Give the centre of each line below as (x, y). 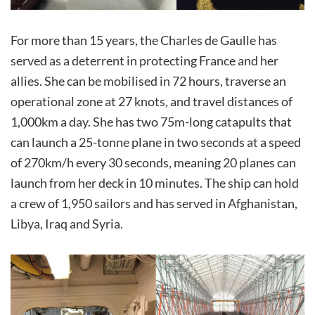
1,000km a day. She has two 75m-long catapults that (151, 121)
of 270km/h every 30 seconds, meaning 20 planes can (153, 162)
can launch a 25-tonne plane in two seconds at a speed (156, 142)
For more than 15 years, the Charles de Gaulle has (144, 40)
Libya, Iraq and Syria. (67, 223)
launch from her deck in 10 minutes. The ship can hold (155, 182)
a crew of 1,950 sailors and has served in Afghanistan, (154, 203)
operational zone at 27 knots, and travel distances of (152, 101)
